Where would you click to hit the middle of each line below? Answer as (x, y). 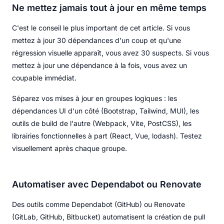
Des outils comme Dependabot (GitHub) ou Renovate (98, 204)
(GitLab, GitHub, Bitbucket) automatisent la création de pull (108, 216)
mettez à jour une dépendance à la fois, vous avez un (99, 65)
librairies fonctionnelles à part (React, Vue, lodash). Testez (107, 135)
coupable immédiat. (44, 77)
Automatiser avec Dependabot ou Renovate (107, 184)
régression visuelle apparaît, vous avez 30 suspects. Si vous (110, 52)
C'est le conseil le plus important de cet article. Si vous (101, 27)
